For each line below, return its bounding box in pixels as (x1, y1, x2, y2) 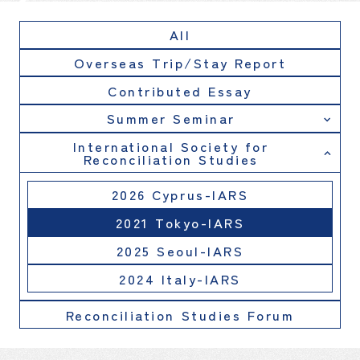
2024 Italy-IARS (119, 268, 241, 288)
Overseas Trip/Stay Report (73, 52, 287, 72)
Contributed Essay (108, 80, 252, 100)
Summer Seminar (106, 108, 235, 129)
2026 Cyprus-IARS (111, 185, 249, 205)
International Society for (72, 137, 269, 157)
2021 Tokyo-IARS (115, 213, 245, 233)
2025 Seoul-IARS (116, 240, 244, 260)
